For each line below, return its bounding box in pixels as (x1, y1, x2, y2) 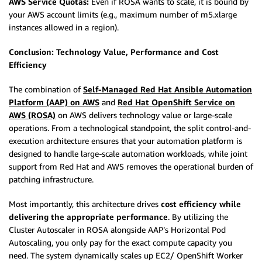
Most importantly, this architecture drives (9, 199, 161, 209)
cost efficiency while (161, 199, 241, 209)
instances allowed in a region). (9, 22, 119, 33)
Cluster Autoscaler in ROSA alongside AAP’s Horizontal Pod (9, 225, 226, 235)
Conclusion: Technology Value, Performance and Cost (9, 47, 219, 57)
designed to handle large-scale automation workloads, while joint (9, 149, 247, 159)
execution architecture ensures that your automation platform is (9, 136, 242, 146)
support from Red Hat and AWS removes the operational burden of (9, 161, 253, 172)
